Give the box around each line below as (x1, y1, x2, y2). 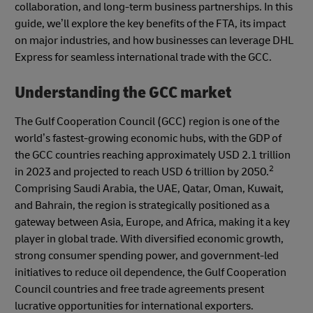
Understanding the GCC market (15, 82, 231, 103)
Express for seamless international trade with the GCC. (15, 50, 272, 64)
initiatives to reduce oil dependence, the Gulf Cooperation (15, 265, 286, 280)
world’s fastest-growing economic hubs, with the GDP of (15, 131, 282, 146)
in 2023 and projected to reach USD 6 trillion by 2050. (15, 165, 269, 180)
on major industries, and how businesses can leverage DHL (15, 33, 293, 48)
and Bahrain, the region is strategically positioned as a (15, 198, 270, 213)
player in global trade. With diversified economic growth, (15, 232, 284, 247)
